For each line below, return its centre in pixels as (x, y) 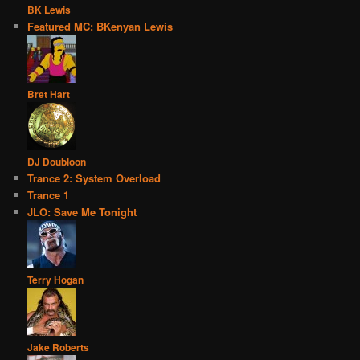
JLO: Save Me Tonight (82, 212)
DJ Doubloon (57, 162)
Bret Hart (49, 94)
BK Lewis (49, 10)
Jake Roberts (59, 348)
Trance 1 (49, 195)
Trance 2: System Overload (94, 178)
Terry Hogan (56, 280)
